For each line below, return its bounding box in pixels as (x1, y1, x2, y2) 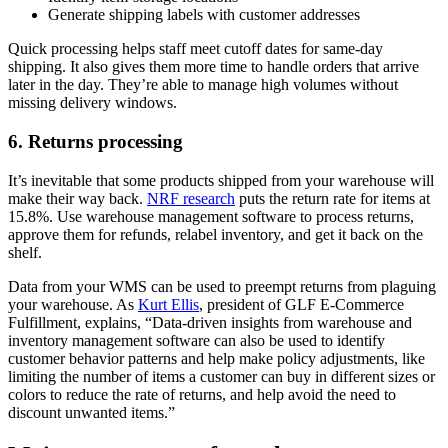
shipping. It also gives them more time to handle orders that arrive (8, 58, 419, 76)
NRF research (147, 189, 235, 207)
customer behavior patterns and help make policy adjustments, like (8, 349, 425, 367)
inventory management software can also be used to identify (8, 331, 385, 349)
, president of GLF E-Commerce (199, 295, 404, 313)
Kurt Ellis (138, 295, 199, 313)
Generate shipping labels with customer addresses (48, 6, 360, 24)
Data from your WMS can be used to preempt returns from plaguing (8, 277, 436, 295)
